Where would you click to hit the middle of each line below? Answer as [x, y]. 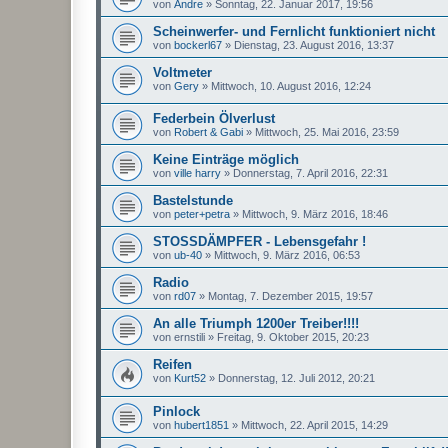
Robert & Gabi [208, 132]
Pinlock [176, 411]
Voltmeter [182, 72]
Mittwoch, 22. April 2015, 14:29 [314, 424]
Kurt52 [190, 378]
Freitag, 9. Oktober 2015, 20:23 [293, 337]
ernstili [189, 337]
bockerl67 [198, 44]
